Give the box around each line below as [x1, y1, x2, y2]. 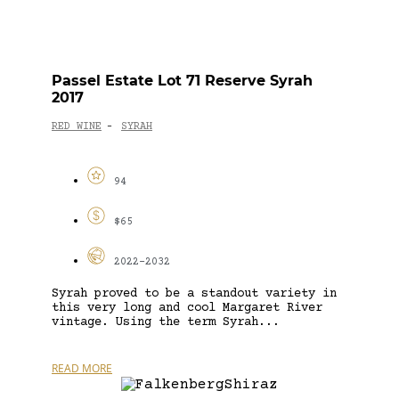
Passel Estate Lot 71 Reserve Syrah [52, 71, 313, 89]
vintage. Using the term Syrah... [52, 314, 280, 330]
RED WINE [52, 121, 102, 134]
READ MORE [52, 360, 112, 376]
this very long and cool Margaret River [52, 300, 322, 315]
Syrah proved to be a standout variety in [52, 286, 337, 301]
